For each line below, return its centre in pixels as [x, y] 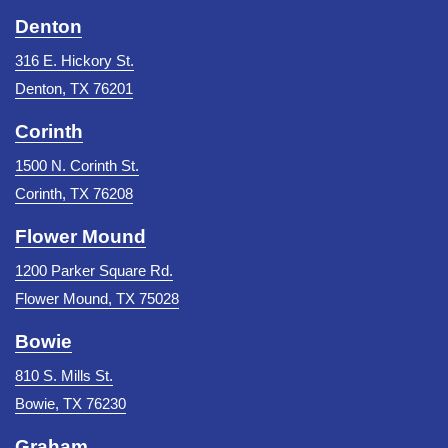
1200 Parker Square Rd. [94, 270]
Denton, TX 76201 [74, 88]
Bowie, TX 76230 [70, 403]
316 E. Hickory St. [74, 60]
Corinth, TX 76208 [74, 193]
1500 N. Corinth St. [77, 165]
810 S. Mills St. [64, 375]
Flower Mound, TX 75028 [97, 298]
